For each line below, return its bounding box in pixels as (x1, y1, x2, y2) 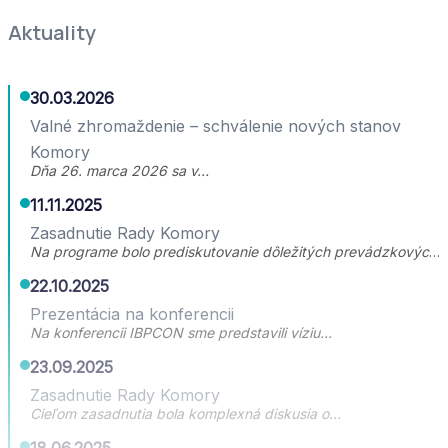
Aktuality (8, 18, 96, 46)
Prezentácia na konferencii (30, 303, 234, 324)
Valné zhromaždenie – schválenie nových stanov (30, 115, 401, 136)
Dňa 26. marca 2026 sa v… (30, 161, 209, 179)
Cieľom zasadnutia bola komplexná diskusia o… (30, 404, 341, 422)
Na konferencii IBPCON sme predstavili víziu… (30, 323, 332, 341)
